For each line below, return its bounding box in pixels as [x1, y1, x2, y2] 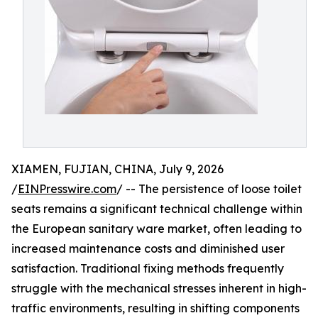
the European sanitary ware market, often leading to [11, 221, 302, 236]
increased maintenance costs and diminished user [11, 241, 285, 256]
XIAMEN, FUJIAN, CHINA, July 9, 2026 [11, 162, 224, 176]
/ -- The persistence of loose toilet [116, 182, 302, 196]
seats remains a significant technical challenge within [11, 202, 302, 216]
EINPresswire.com [18, 182, 116, 196]
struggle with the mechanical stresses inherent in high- [11, 281, 307, 295]
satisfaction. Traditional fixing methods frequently [11, 261, 284, 275]
